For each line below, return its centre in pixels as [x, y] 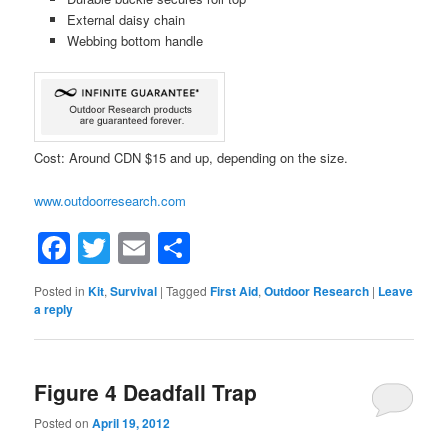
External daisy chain [125, 20]
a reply [54, 309]
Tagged [187, 291]
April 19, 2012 [131, 422]
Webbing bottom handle [134, 41]
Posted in [60, 291]
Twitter [157, 248]
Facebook [141, 248]
